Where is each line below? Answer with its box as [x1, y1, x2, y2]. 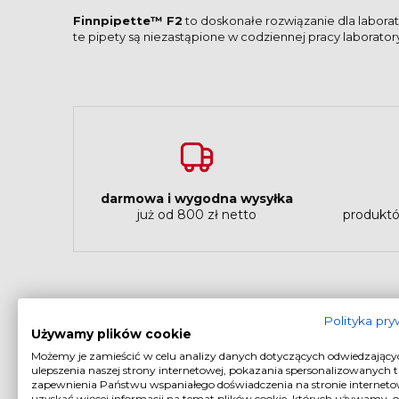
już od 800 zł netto [136, 207, 256, 224]
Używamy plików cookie [31, 327, 191, 341]
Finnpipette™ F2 [73, 13, 183, 28]
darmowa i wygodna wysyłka [100, 191, 293, 208]
